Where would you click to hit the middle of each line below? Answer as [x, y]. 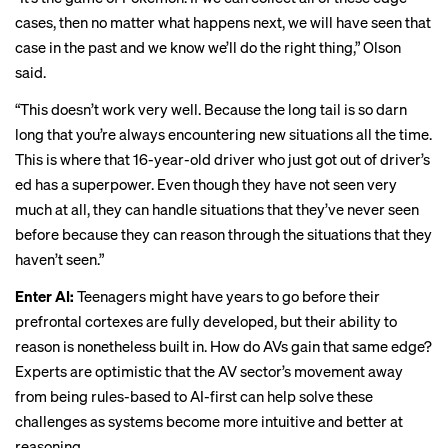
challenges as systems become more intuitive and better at [209, 421]
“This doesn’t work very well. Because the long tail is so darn [211, 109]
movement [329, 371]
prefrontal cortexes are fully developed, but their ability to [206, 321]
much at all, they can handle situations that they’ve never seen [217, 209]
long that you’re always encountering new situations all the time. [223, 134]
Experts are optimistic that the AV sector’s [154, 371]
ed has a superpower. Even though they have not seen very [206, 184]
